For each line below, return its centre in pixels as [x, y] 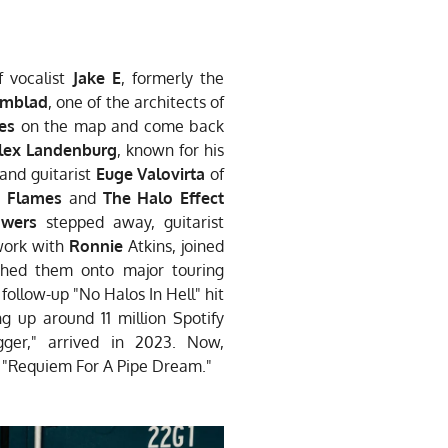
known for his [175, 149]
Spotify [198, 317]
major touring [173, 269]
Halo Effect [181, 197]
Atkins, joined [176, 245]
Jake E [96, 77]
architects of [179, 101]
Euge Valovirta [150, 173]
